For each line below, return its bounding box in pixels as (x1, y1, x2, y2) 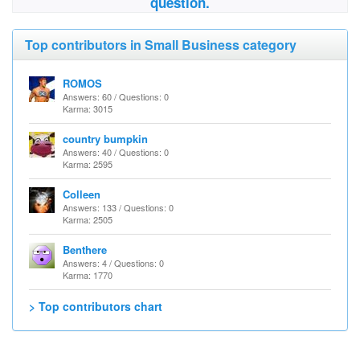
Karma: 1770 (63, 268, 112, 281)
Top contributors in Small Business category (25, 35, 297, 54)
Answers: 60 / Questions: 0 (63, 90, 169, 103)
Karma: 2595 (63, 157, 112, 170)
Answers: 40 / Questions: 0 (63, 145, 169, 158)
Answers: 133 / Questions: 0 (63, 201, 174, 214)
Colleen (63, 186, 100, 202)
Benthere (63, 242, 107, 257)
